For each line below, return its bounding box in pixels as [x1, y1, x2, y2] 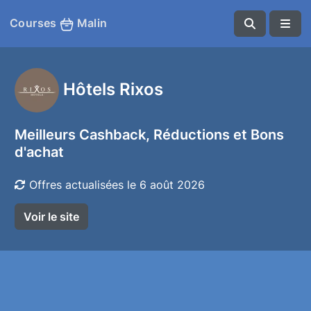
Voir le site [24, 210, 79, 224]
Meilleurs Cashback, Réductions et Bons [15, 126, 284, 143]
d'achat [15, 144, 64, 160]
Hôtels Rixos [63, 78, 163, 99]
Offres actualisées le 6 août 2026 [26, 178, 205, 192]
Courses [10, 16, 60, 31]
